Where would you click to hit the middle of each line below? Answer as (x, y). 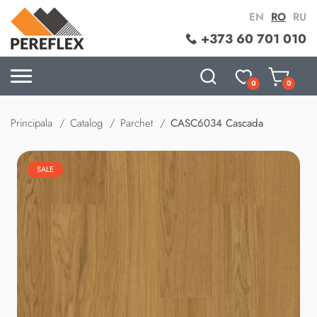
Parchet (137, 123)
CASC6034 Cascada (217, 123)
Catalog (86, 123)
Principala (31, 123)
